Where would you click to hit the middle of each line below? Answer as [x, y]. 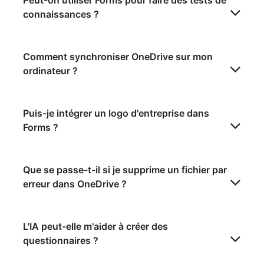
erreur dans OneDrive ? [75, 184]
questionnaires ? [61, 241]
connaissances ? [61, 14]
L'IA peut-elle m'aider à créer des [95, 227]
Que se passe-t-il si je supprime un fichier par [125, 170]
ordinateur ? [50, 71]
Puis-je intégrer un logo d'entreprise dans [116, 113]
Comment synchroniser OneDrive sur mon [118, 57]
